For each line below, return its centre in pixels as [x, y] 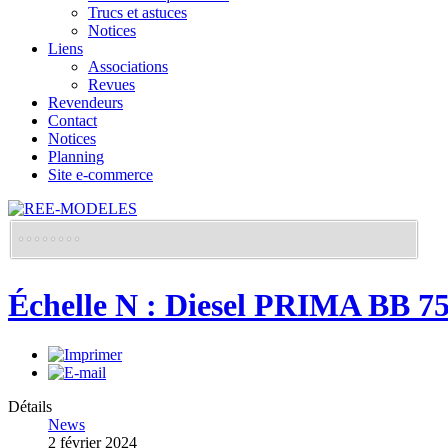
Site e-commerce [100, 174]
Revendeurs [85, 102]
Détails [30, 406]
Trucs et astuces [137, 12]
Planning [76, 156]
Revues [111, 84]
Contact [72, 120]
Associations [128, 66]
